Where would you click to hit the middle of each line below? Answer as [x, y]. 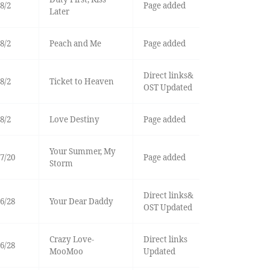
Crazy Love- [71, 240]
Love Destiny [74, 120]
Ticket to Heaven [81, 82]
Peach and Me [75, 44]
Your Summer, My [82, 152]
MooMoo [66, 252]
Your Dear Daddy [81, 202]
